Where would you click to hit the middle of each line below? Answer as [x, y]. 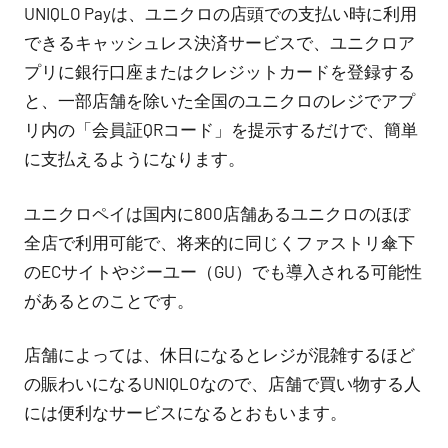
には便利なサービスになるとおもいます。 [185, 412]
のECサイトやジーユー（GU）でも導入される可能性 [223, 270]
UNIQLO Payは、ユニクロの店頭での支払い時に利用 [220, 13]
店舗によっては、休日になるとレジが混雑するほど [219, 354]
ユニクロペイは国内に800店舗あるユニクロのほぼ [217, 212]
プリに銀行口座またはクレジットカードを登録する [219, 71]
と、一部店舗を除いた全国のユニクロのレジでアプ [219, 100]
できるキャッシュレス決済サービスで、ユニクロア [219, 42]
